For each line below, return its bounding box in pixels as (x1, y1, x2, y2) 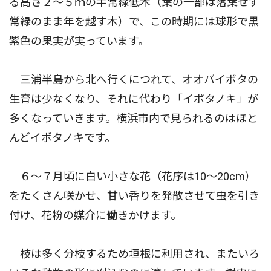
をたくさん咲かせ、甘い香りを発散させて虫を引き (9, 189, 260, 202)
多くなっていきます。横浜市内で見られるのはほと (9, 111, 258, 125)
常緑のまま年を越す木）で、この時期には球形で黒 (9, 15, 259, 28)
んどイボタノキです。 (9, 131, 116, 144)
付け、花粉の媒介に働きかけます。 (9, 208, 181, 221)
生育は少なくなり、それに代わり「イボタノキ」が (9, 92, 258, 105)
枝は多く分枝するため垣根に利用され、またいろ (9, 247, 260, 260)
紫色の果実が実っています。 (9, 34, 149, 47)
